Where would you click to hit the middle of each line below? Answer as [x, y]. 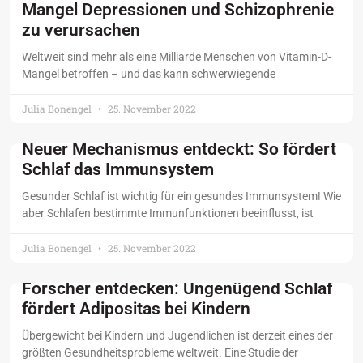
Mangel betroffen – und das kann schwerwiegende [149, 74]
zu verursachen [81, 30]
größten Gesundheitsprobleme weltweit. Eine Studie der [160, 353]
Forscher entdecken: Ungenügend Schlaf [177, 289]
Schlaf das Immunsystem [118, 170]
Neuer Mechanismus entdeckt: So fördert [179, 149]
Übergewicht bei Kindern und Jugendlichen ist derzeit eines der [177, 336]
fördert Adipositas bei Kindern [136, 309]
